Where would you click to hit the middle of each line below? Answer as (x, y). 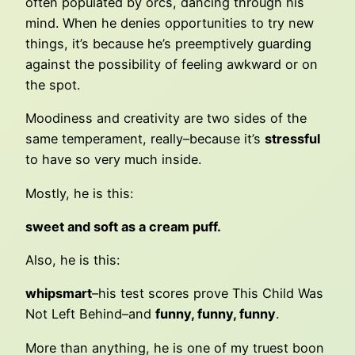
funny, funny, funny (216, 314)
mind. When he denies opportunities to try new (170, 23)
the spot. (53, 85)
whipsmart (59, 294)
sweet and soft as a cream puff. (123, 226)
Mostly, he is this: (79, 193)
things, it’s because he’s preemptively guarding (168, 44)
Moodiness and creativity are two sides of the (166, 118)
